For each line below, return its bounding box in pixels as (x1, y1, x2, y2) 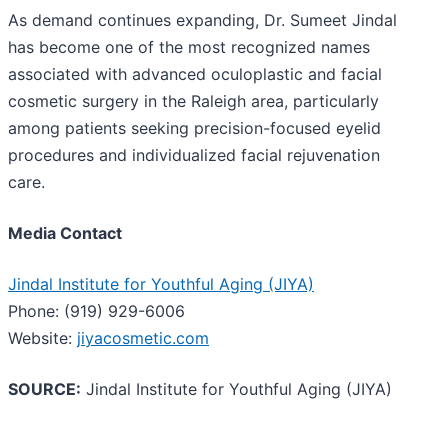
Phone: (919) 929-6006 (8, 301, 185, 322)
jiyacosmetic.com (77, 328, 209, 349)
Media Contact (8, 223, 122, 244)
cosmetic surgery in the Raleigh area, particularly (8, 91, 379, 112)
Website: (8, 328, 77, 349)
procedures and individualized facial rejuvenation (8, 145, 380, 166)
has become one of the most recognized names (8, 37, 370, 58)
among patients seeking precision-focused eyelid (8, 118, 381, 139)
